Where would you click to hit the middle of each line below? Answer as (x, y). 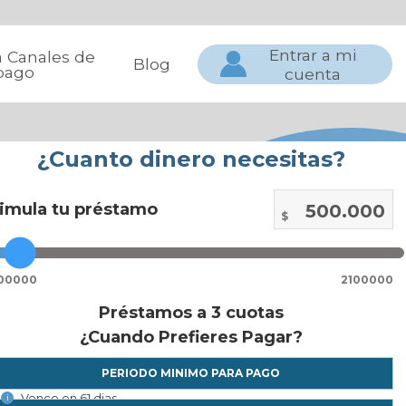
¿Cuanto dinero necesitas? (191, 159)
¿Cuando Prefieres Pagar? (191, 337)
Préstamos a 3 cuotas (191, 313)
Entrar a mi (313, 54)
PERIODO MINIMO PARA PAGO (191, 373)
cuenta (313, 73)
